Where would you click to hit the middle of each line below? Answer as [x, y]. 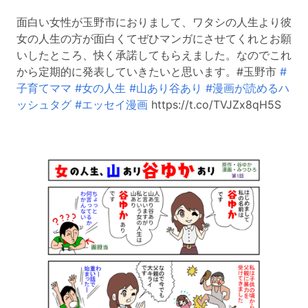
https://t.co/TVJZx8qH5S [214, 105]
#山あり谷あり [166, 88]
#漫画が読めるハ [247, 88]
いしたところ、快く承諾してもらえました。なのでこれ [154, 55]
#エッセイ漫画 [111, 105]
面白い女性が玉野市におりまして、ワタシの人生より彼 [154, 22]
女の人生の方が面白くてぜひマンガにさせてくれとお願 [154, 39]
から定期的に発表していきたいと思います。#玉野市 [148, 72]
